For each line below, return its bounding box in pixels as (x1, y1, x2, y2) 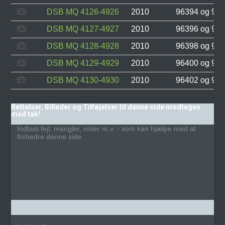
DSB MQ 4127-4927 (47, 24, 120, 33)
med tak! (11, 109, 41, 118)
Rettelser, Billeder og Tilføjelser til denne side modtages (11, 102, 201, 111)
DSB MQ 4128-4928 (47, 41, 120, 50)
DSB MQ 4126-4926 (47, 7, 120, 16)
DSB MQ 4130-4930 (47, 75, 120, 84)
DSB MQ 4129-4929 (47, 58, 120, 67)
